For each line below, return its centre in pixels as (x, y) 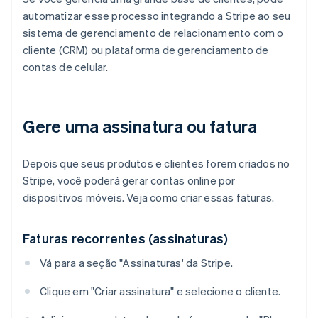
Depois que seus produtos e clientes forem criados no (157, 164)
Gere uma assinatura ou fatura (140, 126)
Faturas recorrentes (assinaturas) (126, 238)
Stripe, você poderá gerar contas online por (129, 181)
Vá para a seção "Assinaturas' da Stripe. (136, 263)
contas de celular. (66, 67)
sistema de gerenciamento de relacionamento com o (153, 33)
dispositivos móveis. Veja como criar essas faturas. (149, 198)
